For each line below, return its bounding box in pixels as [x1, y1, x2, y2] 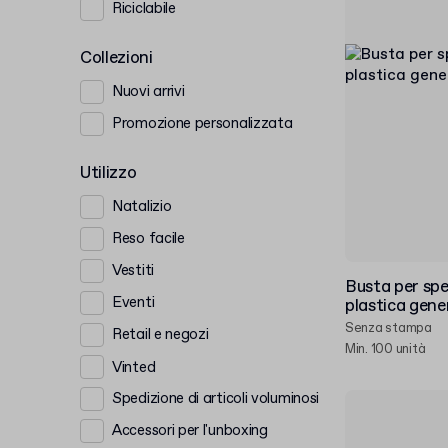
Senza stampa [345, 320, 432, 337]
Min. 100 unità [345, 341, 426, 358]
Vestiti [112, 260, 154, 281]
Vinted [112, 357, 156, 378]
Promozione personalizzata [112, 113, 293, 134]
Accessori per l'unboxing [112, 420, 268, 441]
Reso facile [112, 228, 185, 249]
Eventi [112, 292, 155, 313]
